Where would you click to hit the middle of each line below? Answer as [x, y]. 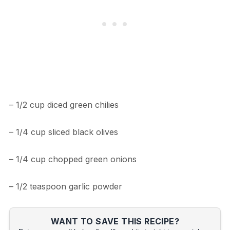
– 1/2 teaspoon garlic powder [65, 186]
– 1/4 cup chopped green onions [73, 159]
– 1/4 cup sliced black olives [63, 132]
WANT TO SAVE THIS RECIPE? [115, 221]
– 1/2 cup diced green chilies [64, 104]
